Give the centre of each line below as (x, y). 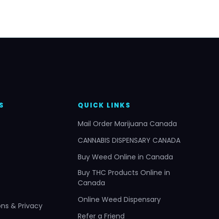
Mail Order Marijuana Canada (128, 124)
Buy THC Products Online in (124, 173)
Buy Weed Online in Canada (126, 157)
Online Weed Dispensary (120, 200)
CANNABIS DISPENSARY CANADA (129, 141)
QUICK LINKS (105, 106)
